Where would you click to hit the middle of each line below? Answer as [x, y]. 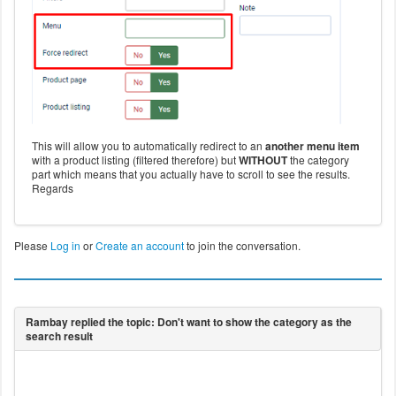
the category [318, 160]
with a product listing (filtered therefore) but [135, 160]
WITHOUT [263, 160]
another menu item [312, 146]
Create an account [139, 246]
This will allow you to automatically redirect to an [148, 146]
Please [32, 246]
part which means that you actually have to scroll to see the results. [190, 174]
